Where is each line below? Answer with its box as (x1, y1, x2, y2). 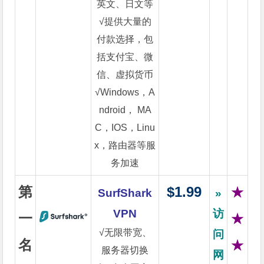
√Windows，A (95, 87, 156, 97)
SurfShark (98, 187, 153, 199)
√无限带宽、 (98, 227, 151, 237)
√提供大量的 (98, 16, 151, 27)
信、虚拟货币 (97, 70, 154, 80)
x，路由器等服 (94, 140, 156, 150)
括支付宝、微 (97, 52, 154, 62)
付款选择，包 (97, 34, 154, 44)
